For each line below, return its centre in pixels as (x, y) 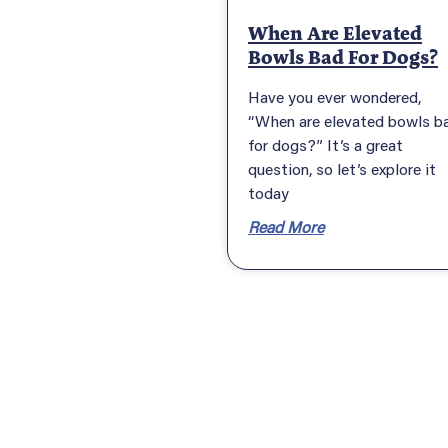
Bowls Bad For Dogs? (343, 57)
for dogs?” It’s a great (325, 144)
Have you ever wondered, (334, 96)
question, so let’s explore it (342, 168)
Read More (286, 226)
